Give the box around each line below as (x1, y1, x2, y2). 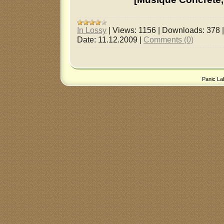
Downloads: (162, 25, 204, 34)
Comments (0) (143, 34, 193, 44)
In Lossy (77, 25, 106, 34)
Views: (112, 25, 136, 34)
